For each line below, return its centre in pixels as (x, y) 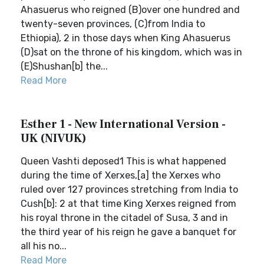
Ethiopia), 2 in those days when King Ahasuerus (126, 38)
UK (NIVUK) (54, 138)
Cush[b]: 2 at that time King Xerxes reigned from (128, 204)
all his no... (44, 246)
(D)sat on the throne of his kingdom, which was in (131, 52)
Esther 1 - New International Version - (123, 124)
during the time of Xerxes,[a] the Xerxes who (121, 175)
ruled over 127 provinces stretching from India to (129, 189)
